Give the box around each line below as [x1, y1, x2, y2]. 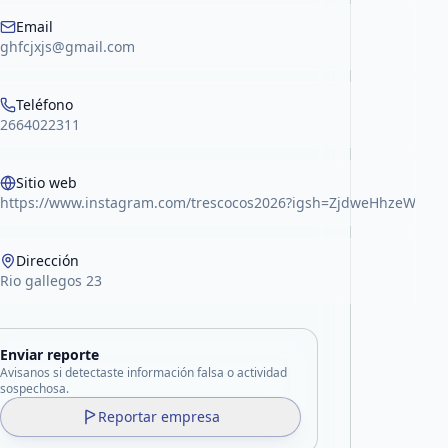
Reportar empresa [97, 407, 220, 426]
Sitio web [16, 173, 78, 192]
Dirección [16, 251, 80, 270]
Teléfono [16, 95, 74, 114]
